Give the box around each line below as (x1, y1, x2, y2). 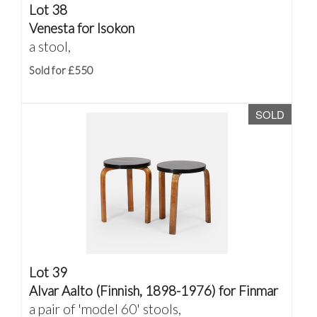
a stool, (29, 38, 71, 54)
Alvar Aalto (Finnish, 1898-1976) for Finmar (29, 282, 278, 299)
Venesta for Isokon (29, 20, 134, 36)
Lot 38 (29, 1, 67, 18)
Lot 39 (29, 264, 67, 280)
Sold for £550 (29, 64, 93, 76)
